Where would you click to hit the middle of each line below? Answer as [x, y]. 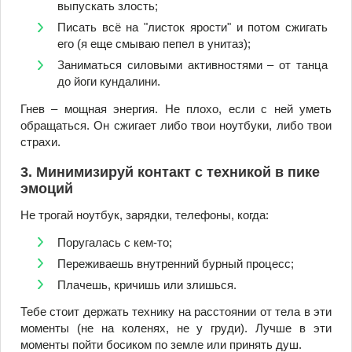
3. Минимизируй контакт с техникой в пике [170, 172]
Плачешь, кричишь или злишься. [147, 284]
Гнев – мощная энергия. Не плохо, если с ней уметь [176, 108]
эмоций [47, 188]
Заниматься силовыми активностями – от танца [192, 65]
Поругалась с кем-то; [115, 242]
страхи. [40, 141]
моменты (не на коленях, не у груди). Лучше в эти [176, 328]
